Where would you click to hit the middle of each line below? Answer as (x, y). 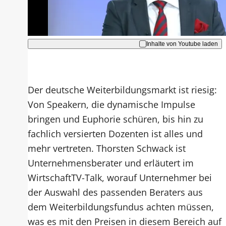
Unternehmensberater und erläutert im (111, 162)
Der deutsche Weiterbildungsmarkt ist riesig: (123, 89)
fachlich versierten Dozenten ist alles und (116, 133)
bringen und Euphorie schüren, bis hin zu (116, 119)
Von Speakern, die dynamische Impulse (112, 104)
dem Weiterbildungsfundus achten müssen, (121, 206)
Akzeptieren (120, 16)
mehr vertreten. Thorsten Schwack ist (107, 148)
